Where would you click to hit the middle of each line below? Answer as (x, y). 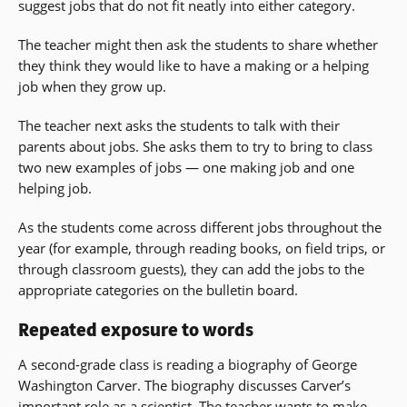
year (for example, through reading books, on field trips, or (202, 248)
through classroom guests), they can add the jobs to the (191, 268)
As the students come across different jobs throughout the (200, 227)
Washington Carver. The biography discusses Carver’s (184, 385)
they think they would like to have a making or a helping (194, 65)
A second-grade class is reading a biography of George (188, 364)
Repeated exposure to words (136, 330)
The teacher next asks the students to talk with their (179, 125)
